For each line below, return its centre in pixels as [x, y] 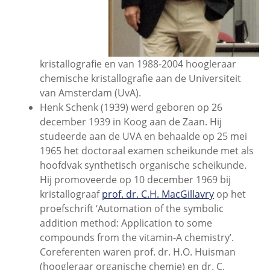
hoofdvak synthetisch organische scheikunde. [143, 165]
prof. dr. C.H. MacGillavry [158, 194]
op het [230, 194]
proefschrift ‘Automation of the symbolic [131, 208]
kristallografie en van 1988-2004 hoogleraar [138, 64]
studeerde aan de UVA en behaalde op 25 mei [143, 136]
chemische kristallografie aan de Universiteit [140, 78]
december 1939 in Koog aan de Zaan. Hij [130, 121]
